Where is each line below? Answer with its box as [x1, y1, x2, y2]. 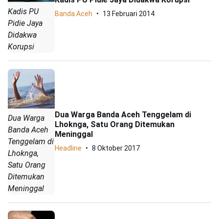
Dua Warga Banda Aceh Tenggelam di [55, 110, 191, 120]
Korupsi [8, 42, 34, 52]
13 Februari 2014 [103, 9, 154, 18]
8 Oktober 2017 [92, 144, 140, 153]
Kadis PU [8, 7, 39, 17]
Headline [55, 144, 82, 153]
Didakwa [8, 30, 37, 40]
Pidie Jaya [8, 19, 43, 28]
